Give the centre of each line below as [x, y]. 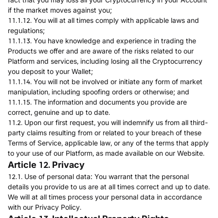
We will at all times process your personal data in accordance [105, 197]
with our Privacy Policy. [45, 207]
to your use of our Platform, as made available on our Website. [106, 153]
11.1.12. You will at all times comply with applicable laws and [103, 20]
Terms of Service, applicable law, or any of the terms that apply [108, 143]
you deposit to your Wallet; [50, 71]
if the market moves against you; [60, 10]
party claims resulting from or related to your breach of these [105, 133]
